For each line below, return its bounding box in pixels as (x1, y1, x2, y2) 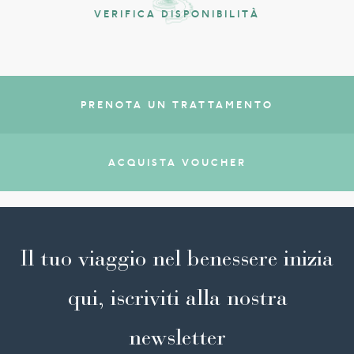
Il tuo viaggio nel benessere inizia (21, 244, 333, 271)
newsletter (128, 323, 226, 350)
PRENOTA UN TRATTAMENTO (81, 98, 273, 111)
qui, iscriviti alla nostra (66, 284, 288, 311)
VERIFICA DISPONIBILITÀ (94, 7, 260, 20)
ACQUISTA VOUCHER (107, 156, 247, 168)
